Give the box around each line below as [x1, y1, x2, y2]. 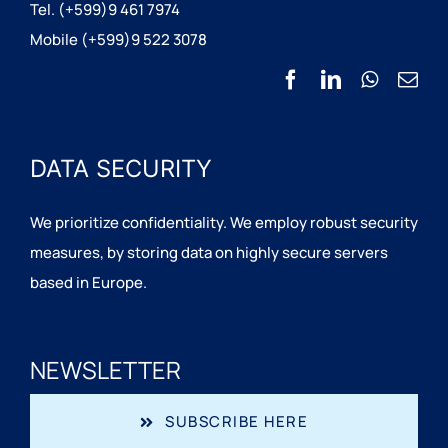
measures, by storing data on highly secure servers [29, 241, 388, 263]
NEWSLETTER [29, 354, 181, 387]
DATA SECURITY [29, 153, 212, 183]
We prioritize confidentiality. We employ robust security [29, 211, 418, 233]
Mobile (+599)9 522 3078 [29, 28, 207, 50]
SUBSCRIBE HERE [165, 411, 308, 433]
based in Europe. [29, 271, 147, 293]
